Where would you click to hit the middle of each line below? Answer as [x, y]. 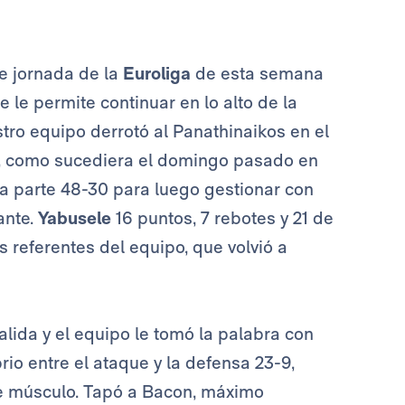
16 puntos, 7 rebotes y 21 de [225, 217]
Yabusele [77, 217]
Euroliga [159, 73]
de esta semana [259, 73]
